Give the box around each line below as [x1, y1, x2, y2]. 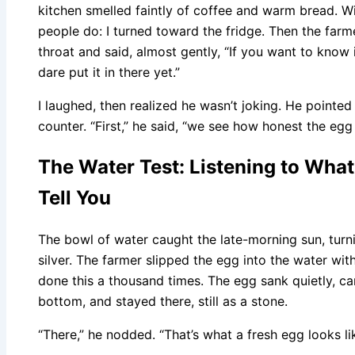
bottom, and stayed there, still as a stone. [38, 293, 288, 310]
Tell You [38, 186, 111, 210]
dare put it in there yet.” [38, 63, 180, 80]
